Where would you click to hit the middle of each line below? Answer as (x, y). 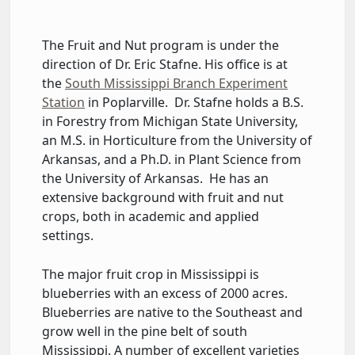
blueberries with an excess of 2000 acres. (165, 293)
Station (63, 102)
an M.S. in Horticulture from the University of (177, 140)
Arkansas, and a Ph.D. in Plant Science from (172, 159)
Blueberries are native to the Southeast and (172, 312)
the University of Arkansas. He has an (155, 178)
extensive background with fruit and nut (163, 197)
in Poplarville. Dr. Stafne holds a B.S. (194, 102)
